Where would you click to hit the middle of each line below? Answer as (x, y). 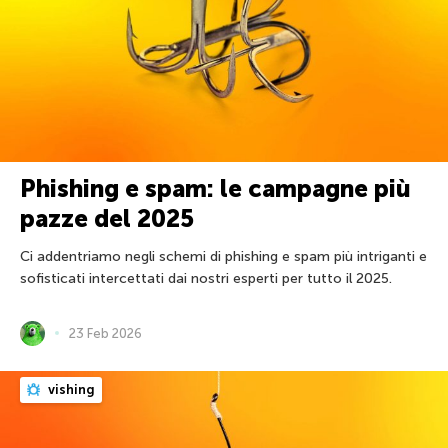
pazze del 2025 (107, 218)
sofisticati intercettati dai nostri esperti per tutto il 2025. (206, 278)
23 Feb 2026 (105, 333)
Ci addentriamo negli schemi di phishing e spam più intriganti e (223, 256)
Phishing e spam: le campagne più (215, 188)
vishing (70, 389)
